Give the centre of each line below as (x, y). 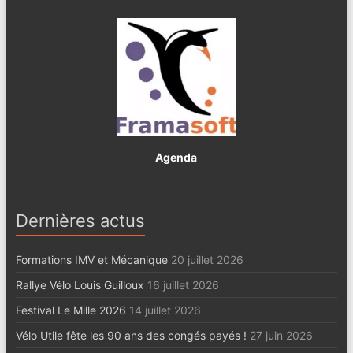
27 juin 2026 (281, 335)
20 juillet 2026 (207, 259)
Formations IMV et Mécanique (91, 259)
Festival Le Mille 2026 (71, 310)
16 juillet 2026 (183, 284)
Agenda (176, 157)
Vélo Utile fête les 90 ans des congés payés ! (131, 335)
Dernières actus (80, 220)
